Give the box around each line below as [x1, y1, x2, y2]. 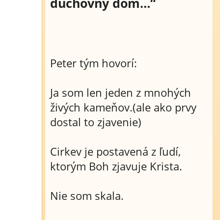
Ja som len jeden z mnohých [50, 85, 191, 100]
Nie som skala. [50, 188, 124, 203]
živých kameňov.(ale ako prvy [50, 100, 196, 114]
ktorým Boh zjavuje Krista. [50, 159, 182, 173]
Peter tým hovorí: [50, 55, 137, 70]
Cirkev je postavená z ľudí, [50, 144, 181, 159]
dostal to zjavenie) [50, 114, 141, 129]
